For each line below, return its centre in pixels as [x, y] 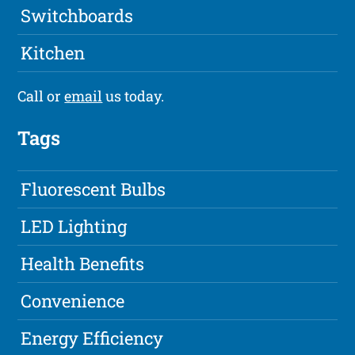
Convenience [73, 301]
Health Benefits [83, 264]
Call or [41, 96]
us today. [134, 96]
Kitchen [53, 53]
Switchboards [77, 16]
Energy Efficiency [92, 338]
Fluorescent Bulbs [94, 189]
